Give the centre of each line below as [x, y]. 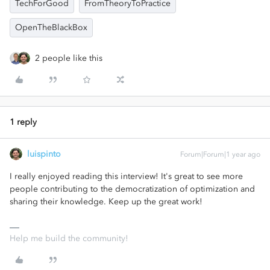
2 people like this [69, 58]
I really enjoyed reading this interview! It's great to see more [126, 176]
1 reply [23, 122]
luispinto [44, 154]
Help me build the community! [69, 238]
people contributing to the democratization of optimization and [132, 189]
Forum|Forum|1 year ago [220, 154]
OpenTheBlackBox [51, 27]
